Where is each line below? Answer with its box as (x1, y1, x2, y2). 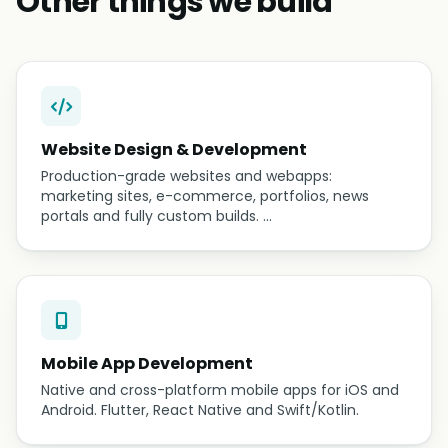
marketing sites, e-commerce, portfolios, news (41, 186, 369, 206)
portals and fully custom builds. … (41, 206, 272, 226)
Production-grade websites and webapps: (41, 166, 332, 186)
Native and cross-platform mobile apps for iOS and (41, 380, 399, 400)
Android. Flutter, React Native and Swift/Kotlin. (41, 400, 359, 420)
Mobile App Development (41, 352, 253, 375)
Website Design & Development (41, 138, 307, 161)
